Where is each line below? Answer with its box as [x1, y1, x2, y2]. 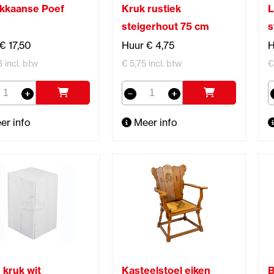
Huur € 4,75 [121, 39, 174, 51]
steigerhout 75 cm [121, 20, 209, 32]
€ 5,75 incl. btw [121, 57, 182, 69]
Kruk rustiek [121, 2, 181, 15]
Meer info [131, 116, 177, 128]
